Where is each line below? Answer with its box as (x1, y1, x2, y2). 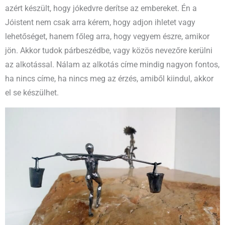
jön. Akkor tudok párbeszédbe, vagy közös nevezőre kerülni (5, 46, 212, 55)
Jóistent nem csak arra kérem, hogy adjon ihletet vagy (5, 18, 195, 27)
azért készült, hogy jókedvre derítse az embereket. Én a (5, 4, 197, 13)
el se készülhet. (5, 88, 59, 97)
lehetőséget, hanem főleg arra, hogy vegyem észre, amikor (5, 32, 209, 41)
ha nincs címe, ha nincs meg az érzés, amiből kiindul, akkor (5, 74, 213, 83)
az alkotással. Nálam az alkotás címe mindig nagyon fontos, (5, 60, 219, 69)
